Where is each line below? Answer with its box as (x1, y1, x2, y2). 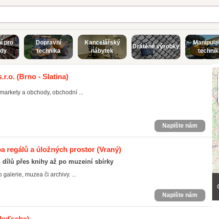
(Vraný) (95, 145, 121, 153)
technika (36, 47, 61, 54)
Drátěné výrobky (132, 43, 179, 50)
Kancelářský (84, 39, 120, 46)
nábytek (91, 47, 113, 54)
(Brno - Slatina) (15, 72, 68, 81)
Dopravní (36, 39, 61, 46)
